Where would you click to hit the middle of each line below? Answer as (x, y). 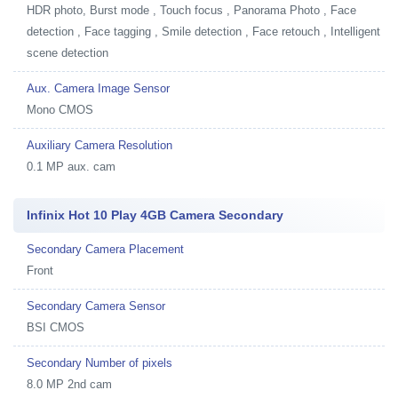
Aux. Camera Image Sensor (98, 88)
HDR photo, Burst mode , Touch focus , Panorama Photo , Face (191, 10)
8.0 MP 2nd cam (69, 384)
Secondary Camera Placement (105, 249)
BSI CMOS (56, 327)
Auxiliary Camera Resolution (99, 145)
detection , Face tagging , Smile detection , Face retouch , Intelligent (203, 32)
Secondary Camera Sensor (96, 306)
